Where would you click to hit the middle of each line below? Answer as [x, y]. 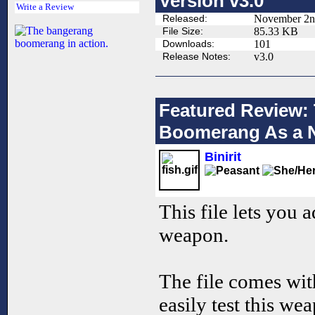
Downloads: [188, 44]
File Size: [183, 31]
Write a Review [45, 7]
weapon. [194, 235]
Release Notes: [197, 57]
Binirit [223, 157]
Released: [185, 19]
